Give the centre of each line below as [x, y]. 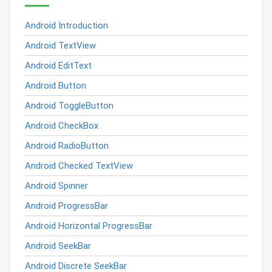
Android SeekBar [58, 246]
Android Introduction [66, 25]
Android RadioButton [67, 146]
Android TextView [60, 46]
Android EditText [58, 66]
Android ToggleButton [69, 106]
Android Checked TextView [79, 166]
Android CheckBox [62, 126]
